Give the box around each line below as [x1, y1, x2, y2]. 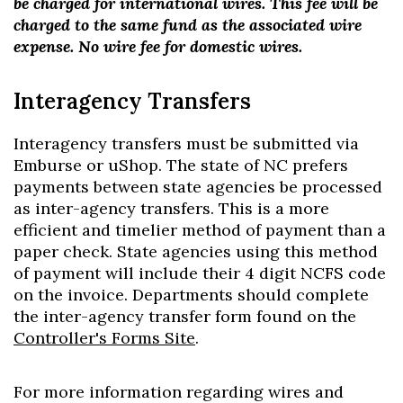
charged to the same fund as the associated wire [13, 14, 362, 35]
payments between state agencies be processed [13, 176, 382, 197]
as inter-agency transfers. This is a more [13, 198, 329, 219]
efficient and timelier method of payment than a [13, 219, 386, 240]
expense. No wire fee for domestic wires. [13, 36, 307, 57]
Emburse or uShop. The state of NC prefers [13, 155, 348, 175]
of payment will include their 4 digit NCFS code [13, 263, 386, 283]
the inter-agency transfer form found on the [13, 306, 356, 327]
